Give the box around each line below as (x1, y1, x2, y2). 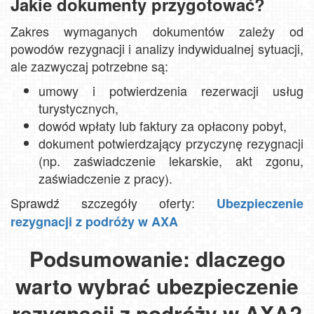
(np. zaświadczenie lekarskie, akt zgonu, (39, 151, 303, 170)
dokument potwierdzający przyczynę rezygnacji (39, 133, 303, 152)
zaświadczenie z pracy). (39, 168, 172, 187)
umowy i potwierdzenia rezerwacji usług (39, 81, 303, 100)
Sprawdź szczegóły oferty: (11, 193, 217, 212)
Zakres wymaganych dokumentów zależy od (11, 21, 303, 40)
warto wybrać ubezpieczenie (15, 270, 299, 301)
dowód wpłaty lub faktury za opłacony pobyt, (39, 116, 287, 135)
